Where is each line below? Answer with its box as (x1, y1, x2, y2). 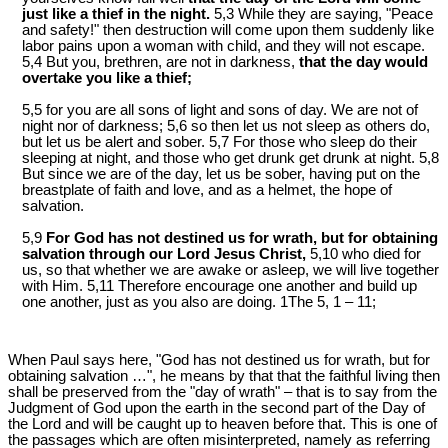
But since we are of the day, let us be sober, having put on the (22, 166, 420, 183)
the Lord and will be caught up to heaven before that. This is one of (8, 415, 437, 432)
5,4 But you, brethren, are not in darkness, (22, 54, 299, 71)
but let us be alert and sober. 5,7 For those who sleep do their (22, 134, 417, 151)
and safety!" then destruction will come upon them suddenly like (22, 22, 434, 39)
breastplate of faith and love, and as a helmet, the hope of (22, 182, 392, 199)
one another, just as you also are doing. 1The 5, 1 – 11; (22, 294, 376, 311)
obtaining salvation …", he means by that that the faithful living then (8, 367, 440, 384)
